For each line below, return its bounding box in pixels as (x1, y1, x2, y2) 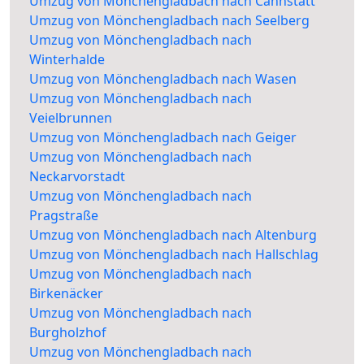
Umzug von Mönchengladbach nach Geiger (29, 128, 297, 147)
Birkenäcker (29, 284, 103, 303)
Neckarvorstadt (29, 167, 125, 186)
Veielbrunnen (29, 109, 112, 128)
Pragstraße (29, 206, 98, 225)
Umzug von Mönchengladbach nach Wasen (29, 70, 297, 89)
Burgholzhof (29, 323, 106, 342)
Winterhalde (29, 50, 105, 69)
